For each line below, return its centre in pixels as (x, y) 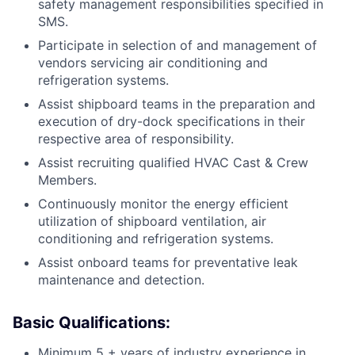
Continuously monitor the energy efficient (163, 204)
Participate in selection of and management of (177, 45)
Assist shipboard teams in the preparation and (177, 104)
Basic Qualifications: (92, 323)
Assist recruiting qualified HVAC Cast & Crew (173, 162)
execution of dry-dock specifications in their (172, 121)
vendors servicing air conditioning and (153, 63)
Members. (67, 180)
